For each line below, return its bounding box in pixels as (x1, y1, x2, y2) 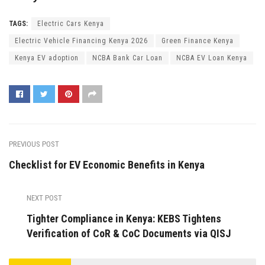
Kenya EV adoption (15, 54, 79, 63)
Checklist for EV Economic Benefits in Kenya (9, 159, 205, 172)
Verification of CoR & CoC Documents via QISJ (27, 227, 231, 240)
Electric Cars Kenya (37, 20, 104, 28)
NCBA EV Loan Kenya (176, 54, 247, 63)
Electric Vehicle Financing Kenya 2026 (15, 37, 148, 46)
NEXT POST (27, 193, 62, 203)
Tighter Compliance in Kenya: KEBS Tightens (27, 212, 221, 225)
